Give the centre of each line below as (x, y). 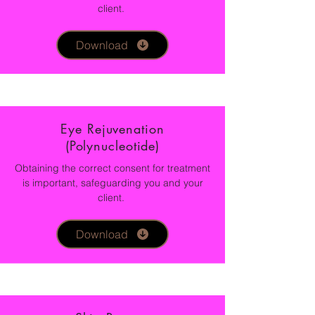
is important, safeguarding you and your (112, 183)
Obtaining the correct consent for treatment (112, 168)
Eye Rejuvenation (112, 129)
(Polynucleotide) (112, 146)
